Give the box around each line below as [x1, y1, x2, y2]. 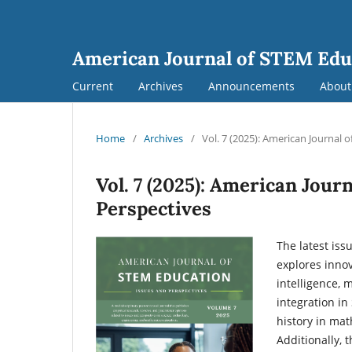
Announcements [208, 78, 295, 93]
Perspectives [96, 196, 211, 221]
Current [72, 78, 113, 93]
